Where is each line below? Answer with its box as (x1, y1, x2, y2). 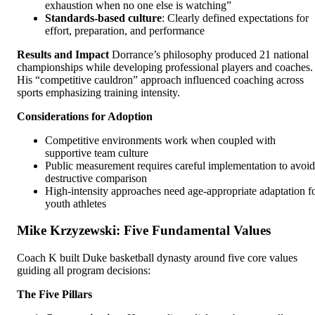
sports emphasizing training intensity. (17, 86, 180, 98)
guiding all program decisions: (17, 264, 150, 277)
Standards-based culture (45, 11, 162, 24)
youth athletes (45, 197, 106, 210)
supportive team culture (45, 146, 148, 159)
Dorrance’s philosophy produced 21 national (109, 48, 309, 60)
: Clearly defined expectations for (162, 11, 309, 24)
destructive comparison (45, 172, 147, 184)
